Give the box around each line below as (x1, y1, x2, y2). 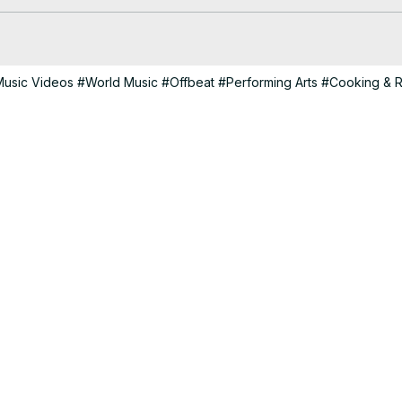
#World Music (77, 74, 158, 90)
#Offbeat (162, 74, 214, 90)
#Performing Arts (218, 74, 318, 90)
